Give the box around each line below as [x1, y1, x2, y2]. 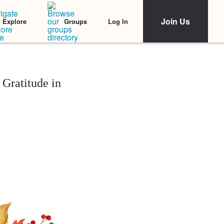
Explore [2, 16, 26, 26]
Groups [64, 16, 87, 26]
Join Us [161, 15, 190, 27]
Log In [108, 16, 128, 26]
